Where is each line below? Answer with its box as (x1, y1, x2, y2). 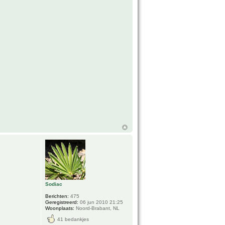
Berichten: (45, 193, 69, 199)
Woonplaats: (45, 205, 75, 211)
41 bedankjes (57, 216, 89, 222)
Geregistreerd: (45, 199, 79, 205)
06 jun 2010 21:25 (78, 199, 124, 205)
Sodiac (45, 181, 63, 187)
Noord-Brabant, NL (74, 205, 120, 211)
